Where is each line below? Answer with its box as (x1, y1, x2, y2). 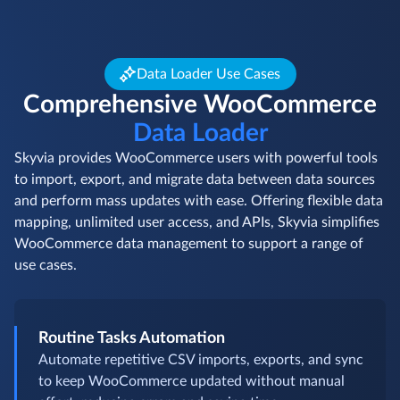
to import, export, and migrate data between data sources (14, 172, 375, 187)
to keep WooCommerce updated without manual (38, 374, 345, 389)
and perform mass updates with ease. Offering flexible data (14, 194, 383, 209)
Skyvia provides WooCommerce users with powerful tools (14, 151, 378, 166)
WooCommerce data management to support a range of (14, 237, 363, 252)
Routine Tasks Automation (38, 330, 225, 347)
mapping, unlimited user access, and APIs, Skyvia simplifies (14, 215, 379, 230)
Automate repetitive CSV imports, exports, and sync (38, 353, 363, 368)
